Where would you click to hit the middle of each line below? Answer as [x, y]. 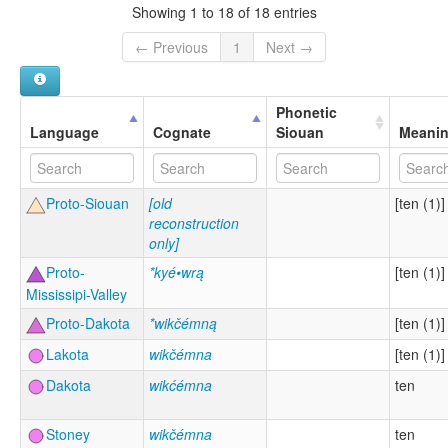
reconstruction [194, 223]
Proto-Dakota [88, 323]
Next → [289, 47]
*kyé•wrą [176, 272]
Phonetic [306, 112]
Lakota [67, 354]
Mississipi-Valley [76, 294]
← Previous [171, 47]
